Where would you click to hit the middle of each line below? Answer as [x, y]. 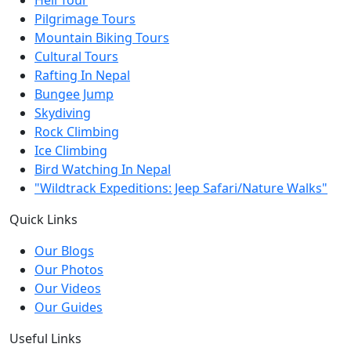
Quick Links [43, 219]
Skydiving [63, 112]
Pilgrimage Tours [85, 18]
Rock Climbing [77, 131]
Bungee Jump [74, 94]
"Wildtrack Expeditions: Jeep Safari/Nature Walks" [181, 188]
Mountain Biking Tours [102, 37]
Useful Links [45, 338]
